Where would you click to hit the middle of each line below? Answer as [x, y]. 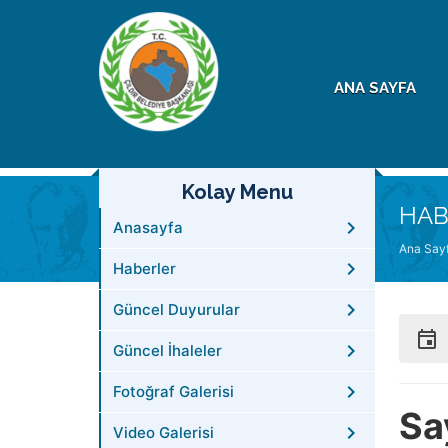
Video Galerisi [163, 432]
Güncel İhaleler [167, 350]
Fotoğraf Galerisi [173, 391]
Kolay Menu [237, 192]
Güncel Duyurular [176, 309]
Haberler [144, 268]
